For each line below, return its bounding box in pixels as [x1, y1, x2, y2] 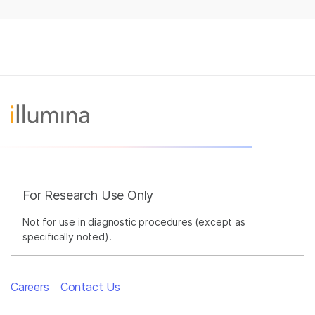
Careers [11, 280, 49, 295]
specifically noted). [22, 231, 112, 243]
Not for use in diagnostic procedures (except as [22, 216, 245, 229]
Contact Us [60, 280, 121, 295]
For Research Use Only [22, 188, 154, 203]
